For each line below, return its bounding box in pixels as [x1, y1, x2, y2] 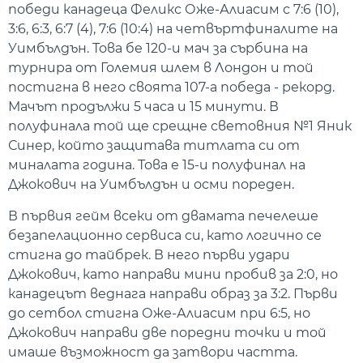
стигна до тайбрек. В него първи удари [8, 246, 290, 263]
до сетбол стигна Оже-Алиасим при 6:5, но [8, 305, 310, 321]
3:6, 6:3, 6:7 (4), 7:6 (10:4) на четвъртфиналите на [8, 21, 338, 37]
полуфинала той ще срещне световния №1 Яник [8, 118, 352, 135]
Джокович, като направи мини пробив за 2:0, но [8, 266, 338, 282]
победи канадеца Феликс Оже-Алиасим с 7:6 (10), [8, 2, 339, 18]
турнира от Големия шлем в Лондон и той [8, 60, 314, 76]
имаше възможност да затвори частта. [8, 344, 297, 360]
